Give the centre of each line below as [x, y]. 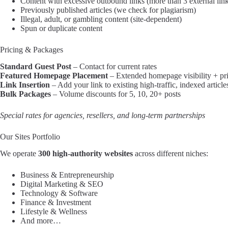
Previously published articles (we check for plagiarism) [108, 10]
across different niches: [170, 153]
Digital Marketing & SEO [62, 184]
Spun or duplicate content [61, 28]
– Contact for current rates [114, 66]
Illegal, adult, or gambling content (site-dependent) [101, 19]
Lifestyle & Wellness [54, 211]
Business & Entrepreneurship [67, 175]
